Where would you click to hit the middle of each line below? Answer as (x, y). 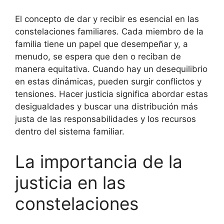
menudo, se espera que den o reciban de (98, 56)
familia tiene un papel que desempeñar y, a (101, 44)
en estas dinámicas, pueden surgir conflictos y (108, 81)
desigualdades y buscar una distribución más (106, 106)
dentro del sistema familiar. (70, 131)
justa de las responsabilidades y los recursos (105, 119)
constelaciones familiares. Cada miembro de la (109, 31)
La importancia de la (99, 161)
